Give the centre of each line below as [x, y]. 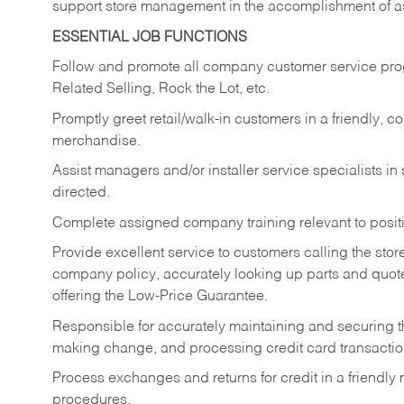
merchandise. [96, 141]
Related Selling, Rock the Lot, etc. [161, 90]
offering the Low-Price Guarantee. [160, 297]
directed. [85, 193]
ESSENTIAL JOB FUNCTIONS [150, 37]
